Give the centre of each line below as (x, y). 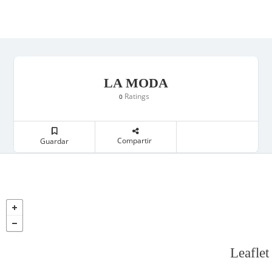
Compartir (134, 141)
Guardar (55, 141)
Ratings (136, 96)
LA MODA (136, 83)
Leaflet (250, 253)
